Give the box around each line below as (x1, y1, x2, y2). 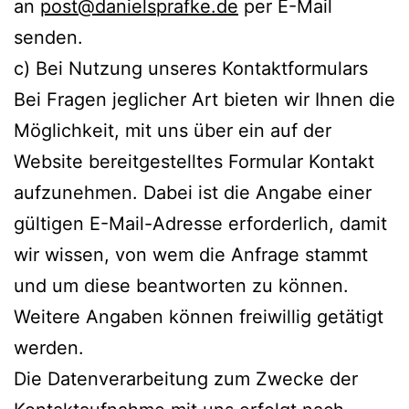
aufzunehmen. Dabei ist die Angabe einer (14, 181, 372, 204)
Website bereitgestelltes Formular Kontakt (14, 150, 374, 173)
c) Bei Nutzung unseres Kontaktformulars (14, 57, 368, 79)
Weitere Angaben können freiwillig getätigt (14, 305, 383, 328)
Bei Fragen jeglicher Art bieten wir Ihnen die (14, 88, 395, 110)
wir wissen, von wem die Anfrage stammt (14, 243, 368, 266)
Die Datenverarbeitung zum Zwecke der (14, 367, 358, 390)
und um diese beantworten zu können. (14, 274, 349, 297)
